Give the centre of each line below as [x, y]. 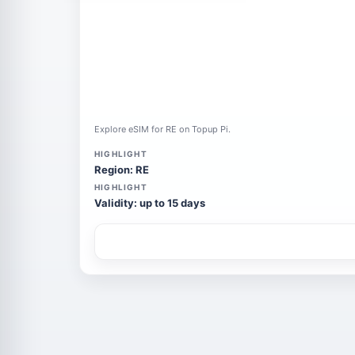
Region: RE [122, 170]
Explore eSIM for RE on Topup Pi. [162, 129]
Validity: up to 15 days [150, 203]
